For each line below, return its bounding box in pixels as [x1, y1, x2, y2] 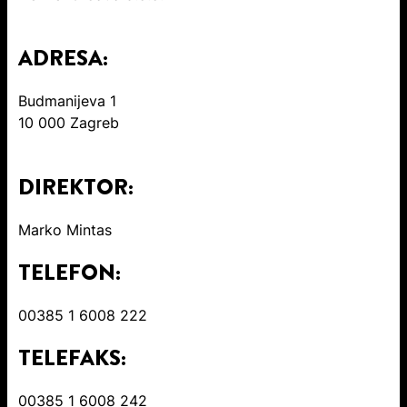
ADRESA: [18, 43, 108, 74]
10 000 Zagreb [18, 114, 119, 133]
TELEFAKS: [18, 342, 126, 373]
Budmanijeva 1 [18, 92, 116, 111]
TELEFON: [18, 257, 121, 289]
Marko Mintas [18, 221, 112, 240]
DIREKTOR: [18, 172, 134, 203]
